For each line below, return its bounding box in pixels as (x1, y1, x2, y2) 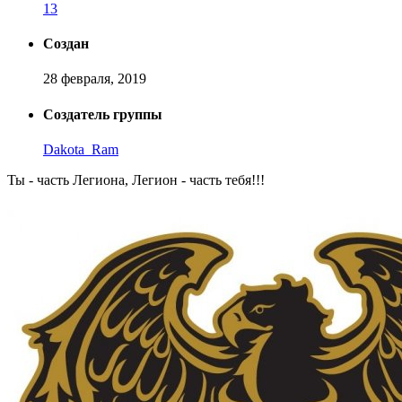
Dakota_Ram (43, 142, 118, 157)
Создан (43, 36, 89, 52)
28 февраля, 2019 (43, 71, 146, 87)
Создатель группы (43, 106, 162, 122)
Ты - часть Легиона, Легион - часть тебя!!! (7, 172, 265, 188)
